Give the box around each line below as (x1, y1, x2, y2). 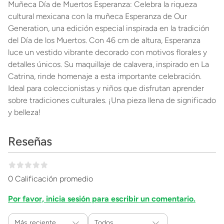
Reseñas (8, 134, 52, 148)
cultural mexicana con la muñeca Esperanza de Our (8, 11, 187, 21)
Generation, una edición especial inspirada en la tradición (8, 23, 209, 33)
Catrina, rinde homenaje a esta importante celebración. (8, 71, 201, 81)
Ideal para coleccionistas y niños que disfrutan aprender (8, 83, 204, 93)
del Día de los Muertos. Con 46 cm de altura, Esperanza (8, 35, 200, 45)
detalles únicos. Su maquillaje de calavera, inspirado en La (8, 59, 209, 69)
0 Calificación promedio (8, 174, 93, 183)
